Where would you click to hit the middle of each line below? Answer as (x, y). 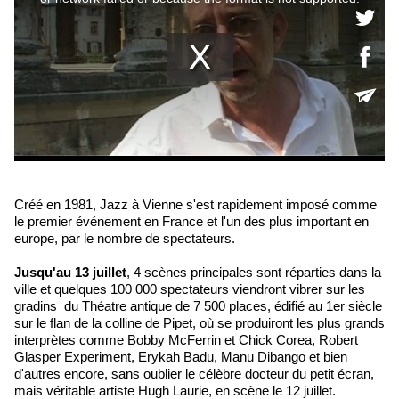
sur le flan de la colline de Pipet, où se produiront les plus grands (199, 323)
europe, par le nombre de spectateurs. (125, 239)
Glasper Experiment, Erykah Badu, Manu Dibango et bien (181, 357)
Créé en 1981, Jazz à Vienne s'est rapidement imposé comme (195, 205)
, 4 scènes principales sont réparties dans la (254, 273)
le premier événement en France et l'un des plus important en (191, 222)
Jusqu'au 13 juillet (70, 273)
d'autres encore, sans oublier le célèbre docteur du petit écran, (194, 374)
